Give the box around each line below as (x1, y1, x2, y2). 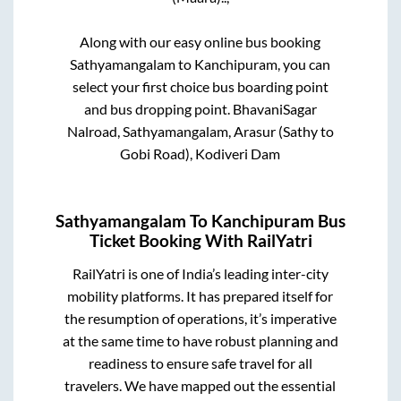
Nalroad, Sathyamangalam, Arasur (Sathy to (66, 122, 334, 140)
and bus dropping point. (83, 99, 233, 117)
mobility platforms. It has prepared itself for (67, 287, 334, 305)
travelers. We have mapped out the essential (64, 377, 337, 395)
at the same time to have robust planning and (62, 332, 338, 350)
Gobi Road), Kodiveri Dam (120, 144, 281, 162)
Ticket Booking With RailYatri (89, 231, 312, 252)
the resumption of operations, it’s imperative (64, 310, 337, 328)
